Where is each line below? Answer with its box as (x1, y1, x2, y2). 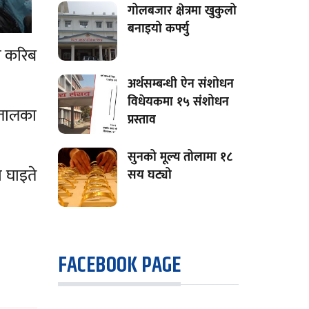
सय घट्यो (127, 168, 172, 182)
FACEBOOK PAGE (57, 248, 181, 283)
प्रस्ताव (127, 112, 156, 127)
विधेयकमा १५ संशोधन (127, 94, 229, 109)
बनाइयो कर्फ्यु (127, 21, 189, 36)
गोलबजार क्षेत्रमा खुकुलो (127, 3, 237, 18)
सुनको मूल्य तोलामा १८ (127, 150, 232, 164)
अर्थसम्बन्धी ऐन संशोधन (127, 77, 234, 91)
